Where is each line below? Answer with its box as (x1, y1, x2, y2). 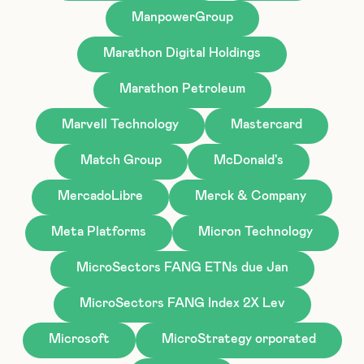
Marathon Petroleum (119, 81, 245, 95)
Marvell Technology (62, 117, 179, 131)
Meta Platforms (51, 224, 146, 238)
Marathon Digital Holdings (103, 45, 261, 59)
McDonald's (214, 153, 284, 167)
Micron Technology (198, 224, 313, 238)
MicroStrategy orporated (161, 331, 316, 345)
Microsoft (48, 331, 110, 345)
